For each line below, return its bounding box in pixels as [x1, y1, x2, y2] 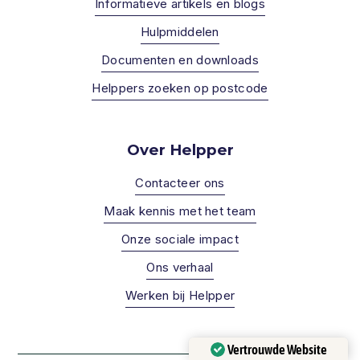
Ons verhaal [146, 259, 214, 275]
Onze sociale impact [121, 231, 239, 247]
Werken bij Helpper [125, 287, 235, 303]
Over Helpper [126, 140, 234, 159]
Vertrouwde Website [227, 341, 327, 358]
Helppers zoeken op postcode [92, 80, 268, 96]
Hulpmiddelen [141, 23, 219, 39]
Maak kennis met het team [104, 202, 256, 219]
